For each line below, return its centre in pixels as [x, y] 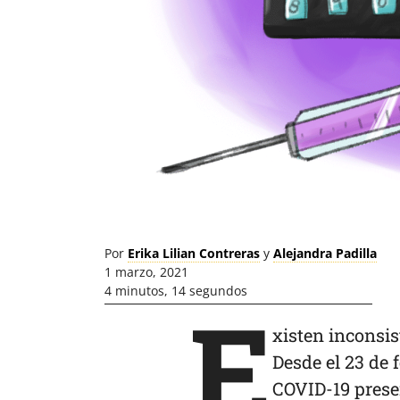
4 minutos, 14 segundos [176, 291]
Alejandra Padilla [325, 253]
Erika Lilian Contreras [194, 253]
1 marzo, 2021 [146, 272]
